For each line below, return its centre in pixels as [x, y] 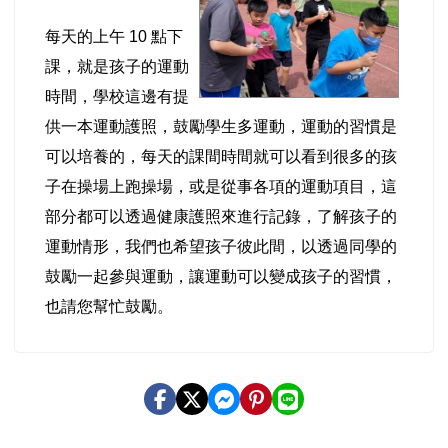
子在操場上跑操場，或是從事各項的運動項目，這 [221, 186]
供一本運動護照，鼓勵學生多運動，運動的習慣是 [221, 126]
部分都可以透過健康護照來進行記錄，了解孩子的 [221, 216]
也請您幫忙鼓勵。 [109, 306]
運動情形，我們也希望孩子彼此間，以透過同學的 [221, 246]
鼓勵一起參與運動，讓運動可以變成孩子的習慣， [221, 276]
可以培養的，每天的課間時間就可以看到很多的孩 [221, 156]
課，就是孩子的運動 [117, 66]
